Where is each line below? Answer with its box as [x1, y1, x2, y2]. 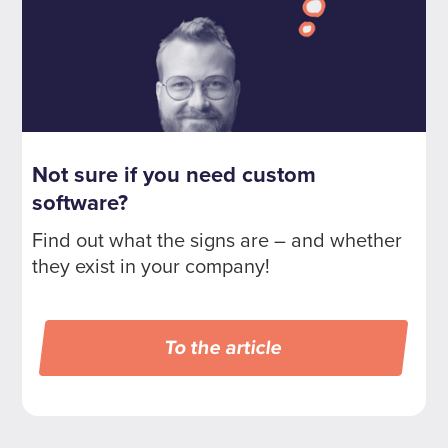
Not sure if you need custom [32, 161, 317, 189]
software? [32, 189, 129, 217]
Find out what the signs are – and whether [32, 228, 403, 253]
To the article [164, 335, 284, 360]
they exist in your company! [32, 254, 271, 279]
